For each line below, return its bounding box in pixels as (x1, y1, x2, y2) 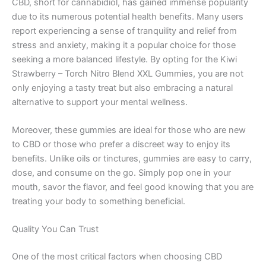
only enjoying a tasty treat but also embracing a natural (12, 82, 233, 93)
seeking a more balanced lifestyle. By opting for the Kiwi (12, 53, 237, 65)
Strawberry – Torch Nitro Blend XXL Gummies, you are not (12, 68, 243, 79)
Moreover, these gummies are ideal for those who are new (12, 124, 246, 135)
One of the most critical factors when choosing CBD (12, 251, 222, 262)
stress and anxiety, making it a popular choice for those (12, 39, 236, 50)
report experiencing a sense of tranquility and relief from (12, 25, 237, 36)
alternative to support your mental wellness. (12, 96, 188, 107)
